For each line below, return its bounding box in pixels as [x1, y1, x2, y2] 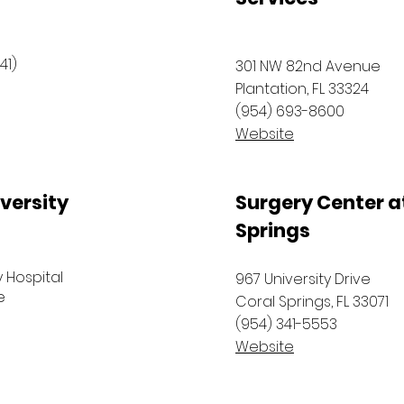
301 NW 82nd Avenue [235, 56, 381, 77]
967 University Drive [235, 269, 371, 289]
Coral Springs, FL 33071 [235, 291, 389, 312]
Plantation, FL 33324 [235, 78, 369, 99]
